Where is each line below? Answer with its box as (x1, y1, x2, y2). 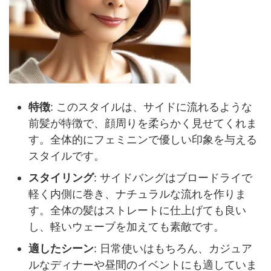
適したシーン (28, 241, 94, 255)
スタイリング (28, 171, 94, 184)
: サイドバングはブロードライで (94, 171, 252, 184)
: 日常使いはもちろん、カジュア (94, 241, 252, 255)
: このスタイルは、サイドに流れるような (50, 100, 252, 113)
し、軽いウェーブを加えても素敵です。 (28, 220, 224, 233)
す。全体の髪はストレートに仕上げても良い (28, 203, 246, 217)
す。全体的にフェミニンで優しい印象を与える (28, 132, 257, 146)
